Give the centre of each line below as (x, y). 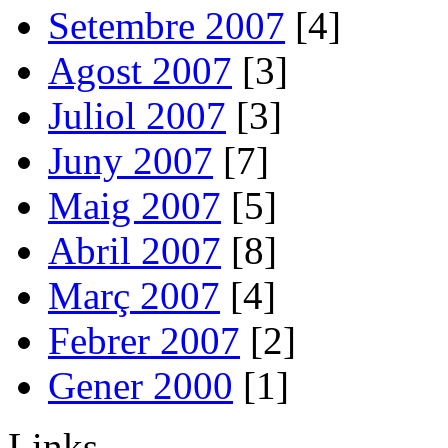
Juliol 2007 (137, 115)
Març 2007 (134, 295)
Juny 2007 (130, 160)
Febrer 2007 (144, 340)
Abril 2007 (134, 250)
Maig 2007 (134, 205)
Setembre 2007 (166, 25)
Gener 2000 (140, 385)
